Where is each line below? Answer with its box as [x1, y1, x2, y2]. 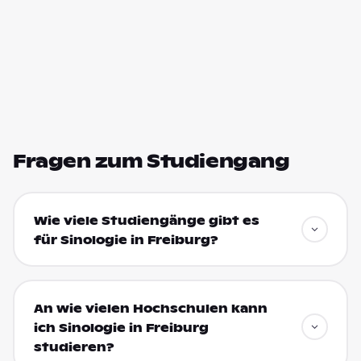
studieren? [33, 339, 114, 355]
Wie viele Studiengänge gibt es [33, 213, 259, 228]
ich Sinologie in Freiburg [33, 320, 209, 335]
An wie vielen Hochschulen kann [33, 301, 268, 316]
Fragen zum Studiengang [13, 150, 290, 172]
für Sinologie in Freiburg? [33, 232, 218, 247]
